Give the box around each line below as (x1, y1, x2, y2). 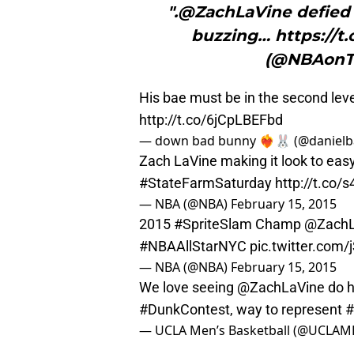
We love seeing (139, 279, 237, 296)
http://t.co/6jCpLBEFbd (139, 111, 283, 129)
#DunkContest (139, 301, 230, 318)
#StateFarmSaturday (139, 175, 272, 192)
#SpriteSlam (174, 216, 252, 233)
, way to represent (230, 301, 345, 318)
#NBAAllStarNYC (139, 238, 247, 255)
